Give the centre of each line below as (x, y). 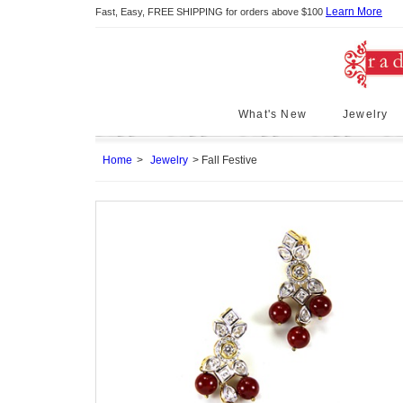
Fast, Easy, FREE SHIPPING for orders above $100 (210, 12)
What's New (273, 114)
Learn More (354, 12)
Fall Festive (229, 160)
